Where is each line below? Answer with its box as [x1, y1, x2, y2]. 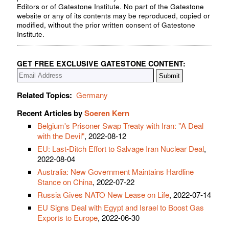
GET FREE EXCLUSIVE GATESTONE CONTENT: [17, 58, 186, 69]
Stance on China [37, 176, 93, 188]
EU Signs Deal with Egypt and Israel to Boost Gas [37, 202, 204, 213]
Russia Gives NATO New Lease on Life [37, 189, 169, 200]
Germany [76, 89, 108, 101]
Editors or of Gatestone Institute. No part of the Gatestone [17, 1, 204, 11]
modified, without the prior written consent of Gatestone [17, 19, 195, 30]
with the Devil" [37, 130, 84, 142]
